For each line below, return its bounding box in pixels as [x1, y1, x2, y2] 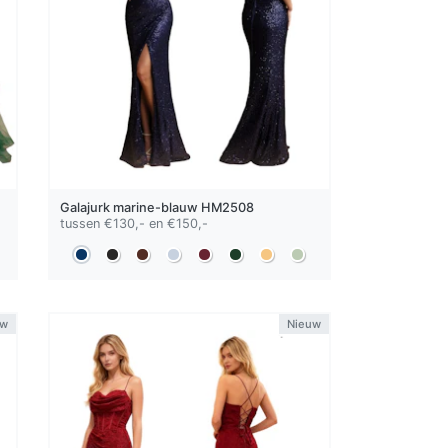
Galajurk [60, 200, 114, 216]
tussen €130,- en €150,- [60, 216, 209, 232]
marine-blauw [113, 200, 199, 216]
